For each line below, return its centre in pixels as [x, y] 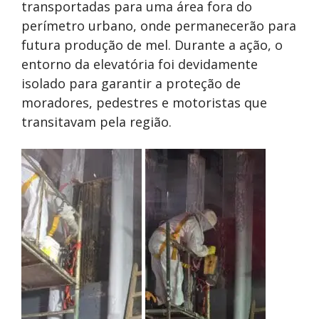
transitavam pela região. [96, 122]
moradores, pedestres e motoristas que [144, 103]
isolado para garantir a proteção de [131, 84]
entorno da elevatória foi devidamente [140, 64]
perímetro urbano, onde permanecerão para [159, 26]
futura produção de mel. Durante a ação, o [152, 45]
